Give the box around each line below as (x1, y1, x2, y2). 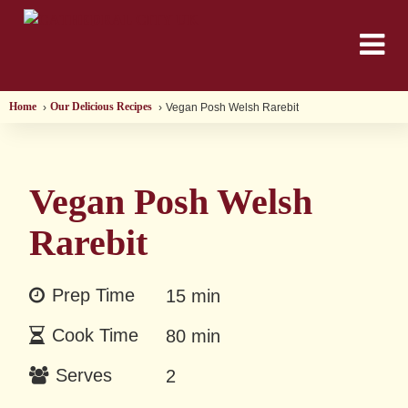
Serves (56, 365, 112, 385)
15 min (166, 286, 220, 306)
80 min (166, 326, 220, 346)
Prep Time (52, 285, 135, 305)
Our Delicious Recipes (50, 100, 152, 113)
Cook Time (52, 325, 138, 345)
